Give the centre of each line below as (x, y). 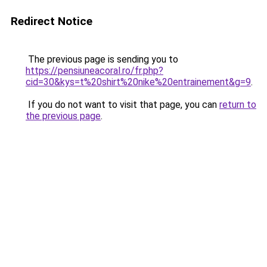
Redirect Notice (52, 21)
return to (238, 105)
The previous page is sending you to (102, 59)
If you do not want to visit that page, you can (122, 105)
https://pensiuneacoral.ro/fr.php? (94, 71)
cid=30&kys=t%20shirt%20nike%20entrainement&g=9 (138, 82)
